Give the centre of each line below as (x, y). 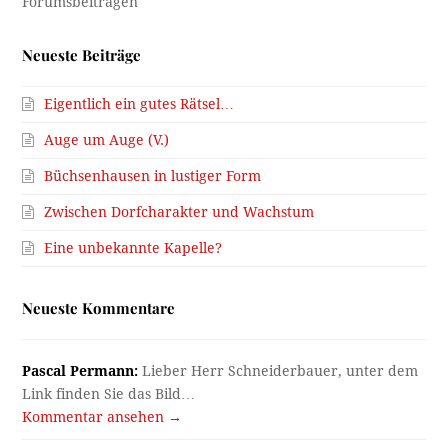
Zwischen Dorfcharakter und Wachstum (179, 212)
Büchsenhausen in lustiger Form (153, 176)
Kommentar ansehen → (102, 417)
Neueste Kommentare (99, 308)
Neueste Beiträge (82, 55)
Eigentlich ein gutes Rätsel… (139, 104)
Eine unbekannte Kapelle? (133, 248)
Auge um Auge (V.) (107, 140)
